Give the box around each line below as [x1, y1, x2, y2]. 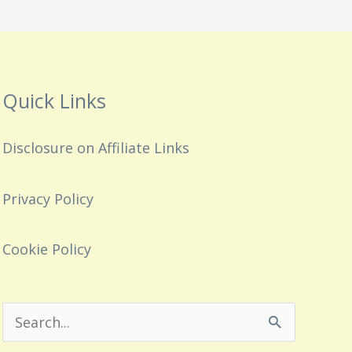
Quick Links [2, 87, 106, 115]
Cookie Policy [2, 240, 91, 259]
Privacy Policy [2, 189, 93, 208]
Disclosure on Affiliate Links [2, 138, 189, 158]
